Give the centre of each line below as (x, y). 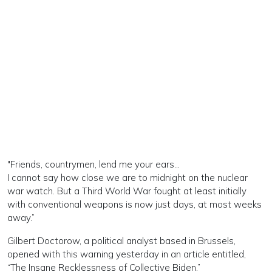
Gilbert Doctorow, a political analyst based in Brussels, (121, 241)
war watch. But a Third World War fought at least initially (127, 191)
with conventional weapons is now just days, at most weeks (134, 204)
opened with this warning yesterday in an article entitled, (127, 254)
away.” (21, 218)
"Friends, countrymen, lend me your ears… (93, 164)
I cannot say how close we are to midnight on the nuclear (127, 178)
